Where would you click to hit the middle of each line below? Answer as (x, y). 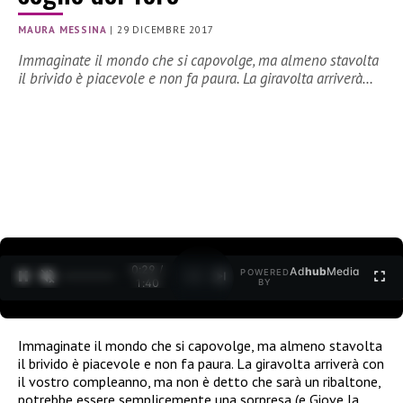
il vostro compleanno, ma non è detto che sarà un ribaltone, (199, 381)
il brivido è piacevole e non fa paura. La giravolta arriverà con (201, 363)
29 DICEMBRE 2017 (165, 30)
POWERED (265, 273)
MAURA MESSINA (63, 30)
